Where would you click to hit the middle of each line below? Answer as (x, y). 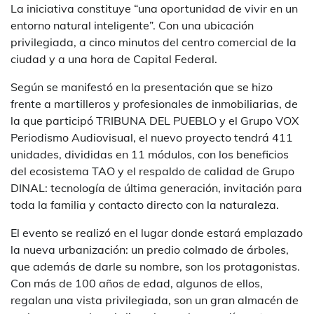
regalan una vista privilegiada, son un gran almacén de (155, 300)
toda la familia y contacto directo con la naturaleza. (145, 204)
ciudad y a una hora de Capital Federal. (114, 59)
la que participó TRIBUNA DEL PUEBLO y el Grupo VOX (155, 120)
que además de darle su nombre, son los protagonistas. (155, 266)
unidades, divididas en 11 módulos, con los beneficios (150, 154)
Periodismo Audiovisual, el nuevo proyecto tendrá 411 (152, 137)
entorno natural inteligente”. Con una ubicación (132, 25)
